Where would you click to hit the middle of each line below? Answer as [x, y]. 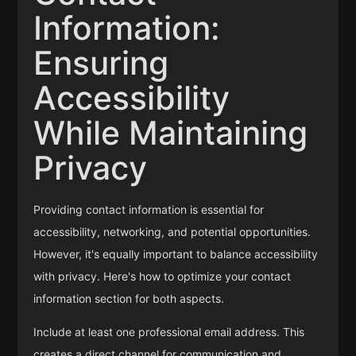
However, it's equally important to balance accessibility [176, 253]
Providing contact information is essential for [149, 209]
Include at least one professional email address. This [169, 331]
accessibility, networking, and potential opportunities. [172, 231]
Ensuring [101, 63]
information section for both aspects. [129, 298]
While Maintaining [171, 133]
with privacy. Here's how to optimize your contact [163, 276]
